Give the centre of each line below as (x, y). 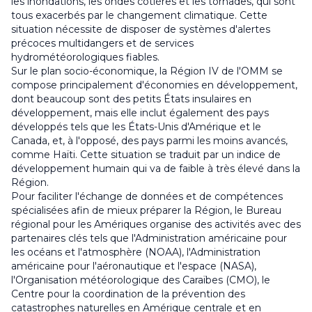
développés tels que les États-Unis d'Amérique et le (136, 127)
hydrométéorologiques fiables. (85, 57)
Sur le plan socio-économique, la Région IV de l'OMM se (147, 71)
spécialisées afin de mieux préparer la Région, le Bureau (146, 211)
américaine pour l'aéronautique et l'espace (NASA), (134, 266)
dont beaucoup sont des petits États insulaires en (131, 99)
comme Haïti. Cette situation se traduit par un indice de (146, 155)
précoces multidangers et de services (102, 44)
